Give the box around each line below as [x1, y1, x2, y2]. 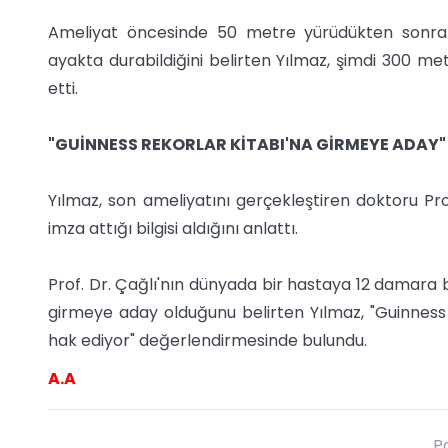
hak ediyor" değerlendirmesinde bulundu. [48, 329, 367, 353]
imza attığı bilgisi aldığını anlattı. [48, 217, 298, 241]
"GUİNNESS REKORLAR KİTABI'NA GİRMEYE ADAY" [48, 133, 446, 157]
